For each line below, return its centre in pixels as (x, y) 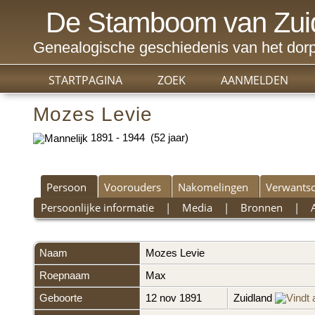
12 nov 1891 (175, 298)
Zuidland (254, 298)
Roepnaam (65, 275)
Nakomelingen (213, 187)
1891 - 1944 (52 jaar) (138, 138)
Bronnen (262, 208)
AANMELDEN (255, 80)
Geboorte (61, 298)
